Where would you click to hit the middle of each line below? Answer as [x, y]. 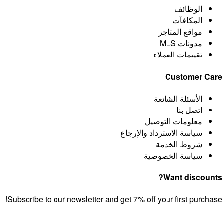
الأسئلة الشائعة [188, 98]
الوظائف [199, 9]
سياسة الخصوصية [183, 155]
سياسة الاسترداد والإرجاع [172, 132]
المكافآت [198, 20]
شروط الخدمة [189, 144]
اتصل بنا [200, 110]
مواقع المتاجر [191, 32]
